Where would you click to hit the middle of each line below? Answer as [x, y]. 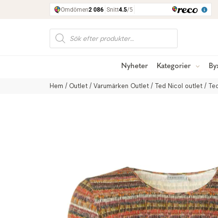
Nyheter [135, 66]
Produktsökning [78, 32]
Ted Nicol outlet [179, 86]
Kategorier [174, 66]
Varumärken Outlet [121, 86]
